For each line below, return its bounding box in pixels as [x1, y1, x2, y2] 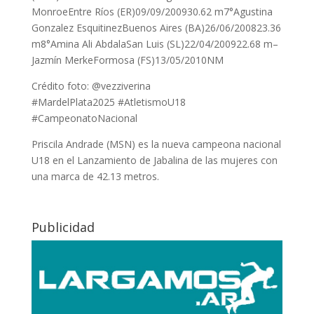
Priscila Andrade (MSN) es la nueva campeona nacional [31, 137, 281, 151]
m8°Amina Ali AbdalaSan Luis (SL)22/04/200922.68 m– [31, 37, 278, 50]
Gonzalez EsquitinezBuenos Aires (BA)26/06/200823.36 [31, 21, 281, 34]
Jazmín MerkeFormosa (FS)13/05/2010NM [31, 53, 224, 67]
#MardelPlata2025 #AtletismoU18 [31, 95, 186, 109]
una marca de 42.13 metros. [31, 170, 159, 183]
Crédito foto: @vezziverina [31, 79, 151, 93]
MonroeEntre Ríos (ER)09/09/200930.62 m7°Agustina [31, 5, 273, 18]
